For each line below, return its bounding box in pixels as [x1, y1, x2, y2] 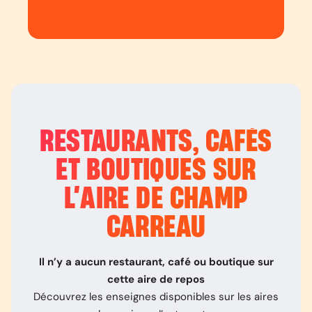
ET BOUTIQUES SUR [56, 155, 256, 186]
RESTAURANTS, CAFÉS [40, 127, 272, 157]
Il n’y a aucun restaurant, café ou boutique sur [38, 255, 274, 269]
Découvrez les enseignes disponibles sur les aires [33, 290, 279, 304]
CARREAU [106, 212, 206, 243]
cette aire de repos [107, 272, 205, 286]
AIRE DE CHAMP [80, 184, 248, 214]
